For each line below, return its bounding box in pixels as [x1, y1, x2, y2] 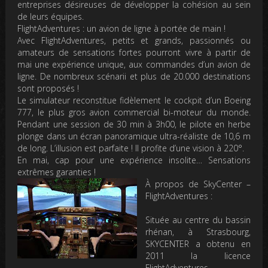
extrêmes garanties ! [17, 166, 96, 178]
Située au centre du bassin [145, 214, 251, 226]
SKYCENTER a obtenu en [145, 238, 251, 249]
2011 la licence [145, 250, 251, 261]
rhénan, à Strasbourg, [145, 226, 251, 237]
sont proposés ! [17, 83, 80, 94]
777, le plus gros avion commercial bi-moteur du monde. [17, 106, 251, 118]
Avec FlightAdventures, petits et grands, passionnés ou [17, 35, 251, 46]
